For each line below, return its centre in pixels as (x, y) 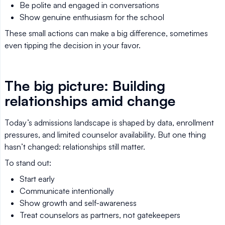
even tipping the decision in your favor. (73, 45)
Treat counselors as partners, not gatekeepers (100, 215)
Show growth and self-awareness (78, 203)
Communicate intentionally (67, 191)
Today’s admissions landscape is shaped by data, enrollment (109, 123)
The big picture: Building (85, 86)
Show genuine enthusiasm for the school (92, 17)
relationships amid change (90, 101)
